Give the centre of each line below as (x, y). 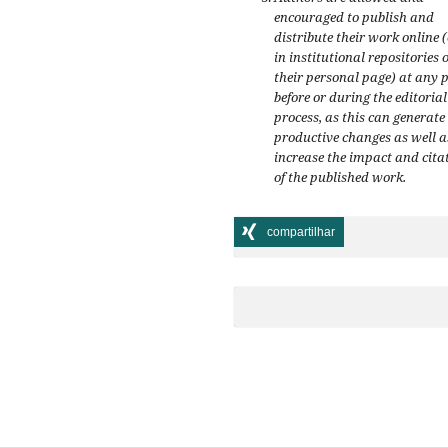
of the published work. (340, 177)
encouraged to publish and (354, 17)
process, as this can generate (359, 117)
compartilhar (301, 232)
